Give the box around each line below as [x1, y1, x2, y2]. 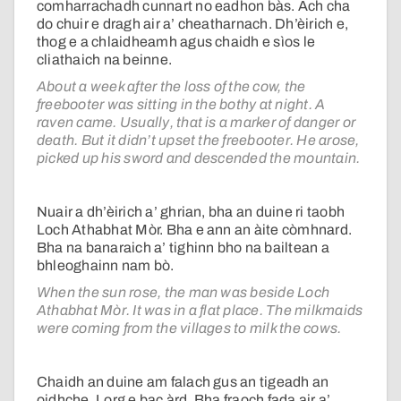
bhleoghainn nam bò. [37, 258, 175, 274]
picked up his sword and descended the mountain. [37, 150, 361, 166]
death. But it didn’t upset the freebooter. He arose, [37, 132, 360, 149]
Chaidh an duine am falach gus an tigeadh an [37, 374, 329, 390]
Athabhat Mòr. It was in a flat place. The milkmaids [37, 303, 363, 319]
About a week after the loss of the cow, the [37, 79, 306, 95]
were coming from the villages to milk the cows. [37, 320, 342, 337]
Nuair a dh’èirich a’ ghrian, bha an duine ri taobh [37, 204, 345, 220]
